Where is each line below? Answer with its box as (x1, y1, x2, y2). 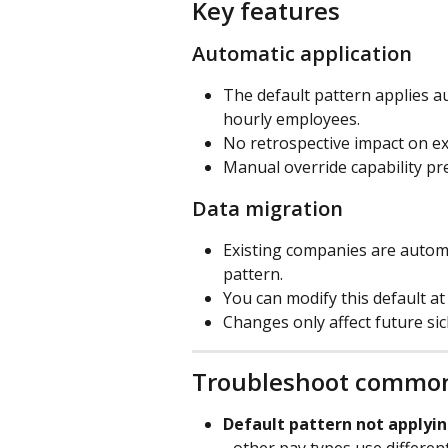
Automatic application (192, 39, 412, 67)
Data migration (192, 194, 343, 222)
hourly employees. (223, 107, 360, 130)
